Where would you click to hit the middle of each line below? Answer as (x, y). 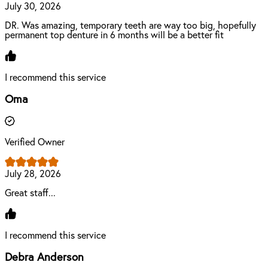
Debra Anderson (44, 258)
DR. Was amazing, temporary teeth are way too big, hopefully (130, 25)
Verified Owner (35, 143)
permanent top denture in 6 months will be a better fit (114, 35)
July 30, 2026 (33, 6)
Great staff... (30, 194)
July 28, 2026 (33, 174)
